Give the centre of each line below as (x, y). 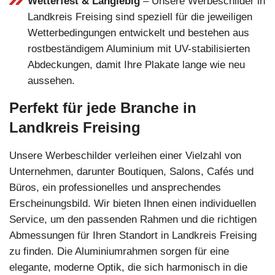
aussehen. (51, 80)
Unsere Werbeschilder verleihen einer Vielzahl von (125, 155)
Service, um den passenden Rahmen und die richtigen (133, 219)
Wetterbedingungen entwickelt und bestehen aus (138, 33)
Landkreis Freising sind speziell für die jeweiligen (140, 17)
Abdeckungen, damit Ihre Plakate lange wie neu (136, 64)
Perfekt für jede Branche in (103, 107)
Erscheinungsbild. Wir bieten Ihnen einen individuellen (133, 203)
